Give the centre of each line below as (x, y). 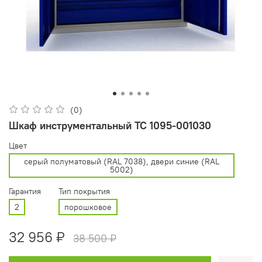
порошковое (88, 207)
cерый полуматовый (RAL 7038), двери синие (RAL (122, 162)
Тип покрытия (84, 191)
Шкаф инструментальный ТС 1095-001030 (110, 126)
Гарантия (25, 191)
